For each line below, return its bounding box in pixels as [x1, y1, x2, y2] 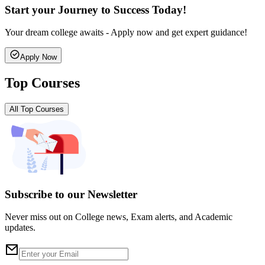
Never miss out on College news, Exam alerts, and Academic [5, 212, 232, 222]
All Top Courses [9, 105, 64, 114]
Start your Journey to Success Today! [5, 3, 186, 16]
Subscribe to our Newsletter [5, 188, 137, 201]
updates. [5, 222, 35, 233]
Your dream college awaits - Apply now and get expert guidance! [5, 27, 247, 38]
